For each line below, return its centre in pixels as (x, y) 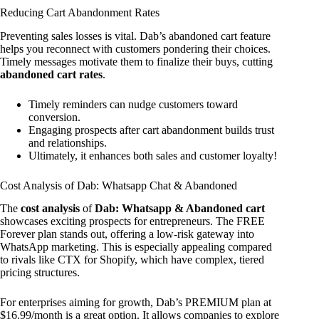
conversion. (54, 117)
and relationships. (68, 142)
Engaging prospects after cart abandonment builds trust (151, 130)
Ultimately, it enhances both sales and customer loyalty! (153, 155)
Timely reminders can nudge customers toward (133, 104)
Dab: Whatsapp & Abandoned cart (180, 209)
